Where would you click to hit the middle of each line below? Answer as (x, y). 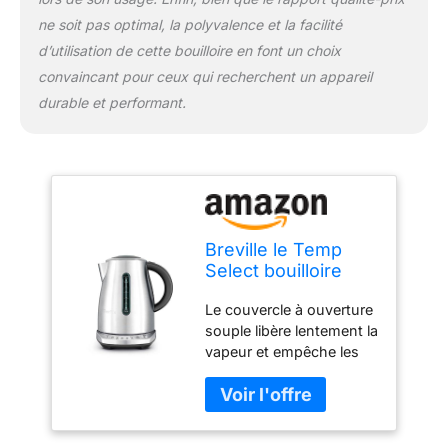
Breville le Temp (274, 250)
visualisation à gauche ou (292, 414)
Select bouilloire (274, 271)
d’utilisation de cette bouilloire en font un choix (189, 51)
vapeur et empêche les (282, 351)
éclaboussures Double (281, 372)
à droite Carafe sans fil (281, 435)
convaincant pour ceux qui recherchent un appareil (204, 77)
